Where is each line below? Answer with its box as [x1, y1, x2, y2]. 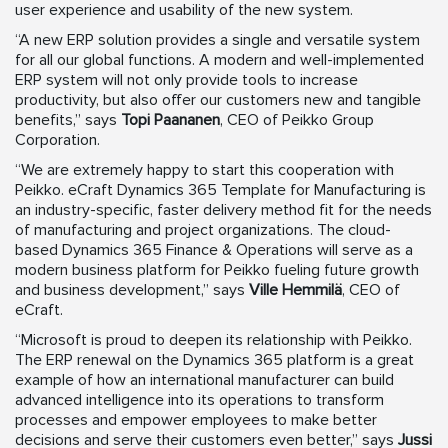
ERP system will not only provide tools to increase [15, 70, 358, 91]
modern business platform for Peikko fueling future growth [15, 260, 419, 281]
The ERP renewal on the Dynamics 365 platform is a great [15, 350, 414, 371]
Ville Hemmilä [249, 280, 342, 301]
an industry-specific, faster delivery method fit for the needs [15, 200, 432, 221]
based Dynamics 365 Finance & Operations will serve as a [15, 240, 413, 261]
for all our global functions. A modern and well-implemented [15, 50, 424, 71]
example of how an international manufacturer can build [15, 370, 394, 391]
